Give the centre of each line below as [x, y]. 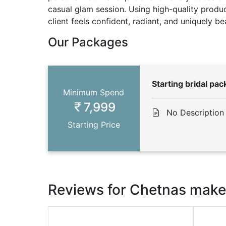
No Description [195, 112]
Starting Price [94, 125]
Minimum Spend [94, 92]
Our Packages [88, 42]
